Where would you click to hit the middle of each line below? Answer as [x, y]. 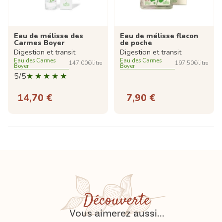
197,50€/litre [192, 63]
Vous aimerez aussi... [117, 213]
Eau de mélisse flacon [159, 35]
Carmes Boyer [39, 42]
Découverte [117, 200]
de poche [136, 42]
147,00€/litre [85, 63]
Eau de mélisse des [49, 35]
